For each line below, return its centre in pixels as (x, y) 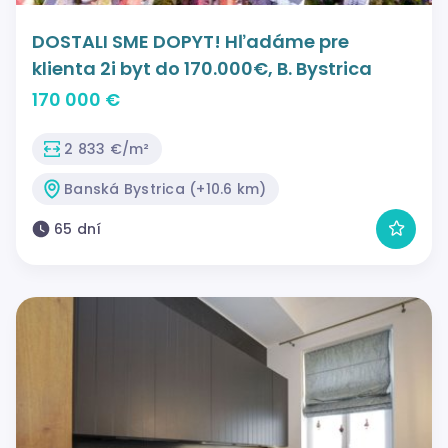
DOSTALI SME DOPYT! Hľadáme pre (190, 41)
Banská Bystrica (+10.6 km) (165, 188)
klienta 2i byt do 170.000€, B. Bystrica (202, 68)
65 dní (78, 228)
